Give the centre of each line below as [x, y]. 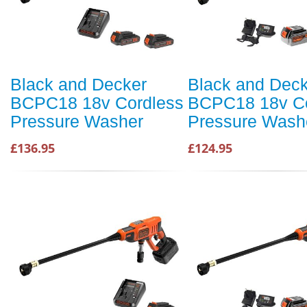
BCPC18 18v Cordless [97, 103]
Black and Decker [78, 85]
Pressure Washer [77, 122]
